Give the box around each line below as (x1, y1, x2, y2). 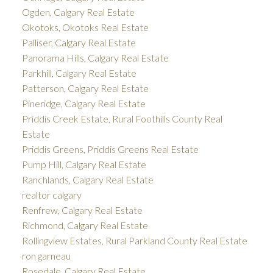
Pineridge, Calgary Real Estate (21, 97, 146, 110)
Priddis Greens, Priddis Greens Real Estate (21, 143, 199, 155)
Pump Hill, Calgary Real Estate (21, 158, 146, 171)
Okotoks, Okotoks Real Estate (21, 21, 149, 34)
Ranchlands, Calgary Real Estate (21, 174, 154, 186)
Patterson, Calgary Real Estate (21, 82, 149, 94)
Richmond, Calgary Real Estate (21, 219, 148, 232)
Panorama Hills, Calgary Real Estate (21, 52, 169, 64)
